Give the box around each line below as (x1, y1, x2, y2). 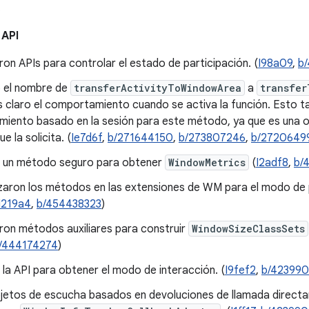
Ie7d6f (71, 131, 102, 145)
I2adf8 (256, 156, 288, 170)
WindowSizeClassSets (192, 222, 305, 235)
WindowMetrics (168, 156, 246, 169)
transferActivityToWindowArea (74, 81, 241, 94)
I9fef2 (225, 263, 256, 277)
